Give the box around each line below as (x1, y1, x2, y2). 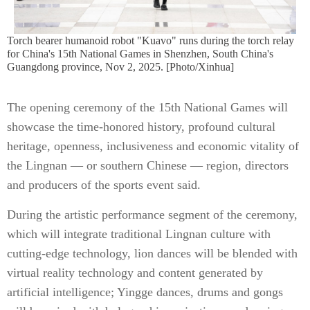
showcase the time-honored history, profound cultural (7, 120, 275, 134)
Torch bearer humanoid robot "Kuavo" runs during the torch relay (7, 35, 294, 46)
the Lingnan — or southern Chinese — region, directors (7, 158, 289, 172)
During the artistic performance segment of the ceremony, (7, 208, 298, 221)
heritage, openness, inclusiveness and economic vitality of (7, 139, 299, 153)
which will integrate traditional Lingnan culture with (7, 227, 271, 241)
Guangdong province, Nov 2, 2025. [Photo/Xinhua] (7, 61, 234, 73)
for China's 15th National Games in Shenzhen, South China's (7, 48, 273, 60)
